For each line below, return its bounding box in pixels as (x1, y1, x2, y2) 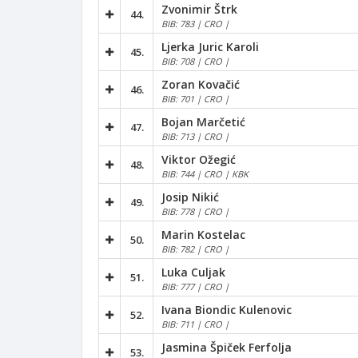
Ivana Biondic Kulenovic (161, 301, 292, 317)
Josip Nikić (161, 189, 219, 205)
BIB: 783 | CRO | (161, 17, 229, 30)
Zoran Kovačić (161, 76, 240, 92)
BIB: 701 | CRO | (161, 92, 229, 105)
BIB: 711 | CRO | (161, 317, 229, 330)
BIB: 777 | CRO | (161, 280, 229, 292)
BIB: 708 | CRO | (161, 54, 229, 67)
